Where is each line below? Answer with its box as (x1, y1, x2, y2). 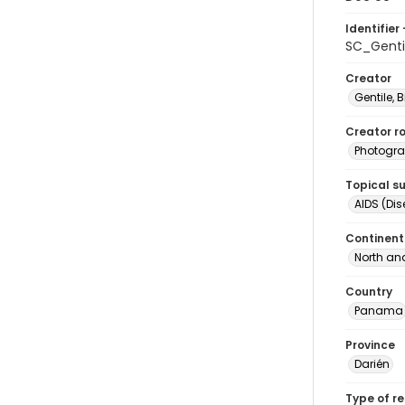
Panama (354, 303, 403, 318)
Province (345, 337, 395, 353)
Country (345, 284, 392, 299)
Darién (354, 356, 390, 372)
